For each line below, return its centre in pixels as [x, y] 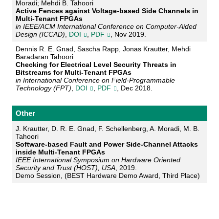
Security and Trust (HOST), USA [65, 168]
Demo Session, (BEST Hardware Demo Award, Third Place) [108, 176]
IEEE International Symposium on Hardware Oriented [98, 160]
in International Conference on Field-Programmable [95, 80]
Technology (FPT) [43, 88]
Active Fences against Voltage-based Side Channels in [107, 11]
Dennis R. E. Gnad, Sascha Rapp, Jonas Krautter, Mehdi [103, 49]
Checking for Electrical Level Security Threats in [96, 65]
